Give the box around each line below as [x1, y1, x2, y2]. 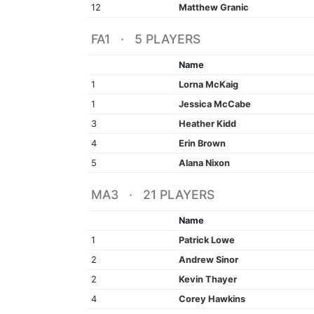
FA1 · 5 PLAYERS [90, 31, 200, 46]
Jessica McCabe [178, 98, 251, 109]
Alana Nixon [178, 157, 230, 168]
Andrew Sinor [178, 254, 238, 265]
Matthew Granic [178, 1, 249, 13]
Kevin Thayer [178, 273, 237, 285]
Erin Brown [178, 137, 226, 149]
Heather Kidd [178, 118, 236, 129]
